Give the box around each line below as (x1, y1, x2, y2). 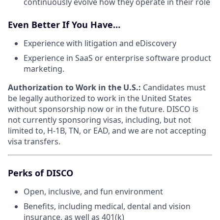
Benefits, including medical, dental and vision (24, 200, 191, 212)
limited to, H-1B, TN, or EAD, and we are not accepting (8, 125, 206, 136)
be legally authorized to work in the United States (8, 92, 192, 104)
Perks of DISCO (8, 166, 73, 179)
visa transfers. (8, 136, 60, 147)
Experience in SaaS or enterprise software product (24, 52, 211, 63)
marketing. (24, 63, 64, 74)
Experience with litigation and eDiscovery (24, 37, 176, 49)
